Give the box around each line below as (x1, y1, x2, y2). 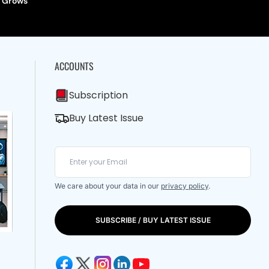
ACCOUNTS (55, 59, 94, 73)
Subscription (69, 88, 128, 102)
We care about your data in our (55, 181, 161, 190)
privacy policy (161, 181, 208, 190)
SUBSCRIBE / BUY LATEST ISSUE (95, 216, 211, 225)
